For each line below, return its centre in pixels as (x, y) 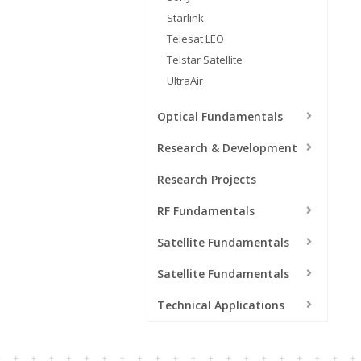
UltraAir (185, 80)
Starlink (185, 17)
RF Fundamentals (206, 210)
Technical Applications (221, 305)
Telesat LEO (195, 38)
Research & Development (227, 147)
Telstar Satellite (205, 59)
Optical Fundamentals (220, 116)
